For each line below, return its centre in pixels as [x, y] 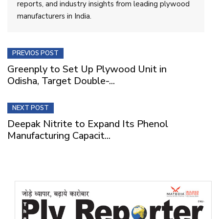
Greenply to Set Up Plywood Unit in [87, 69]
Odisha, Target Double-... [61, 81]
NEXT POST [31, 108]
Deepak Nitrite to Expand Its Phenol [88, 124]
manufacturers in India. [54, 16]
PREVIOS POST [35, 54]
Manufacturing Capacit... [59, 136]
